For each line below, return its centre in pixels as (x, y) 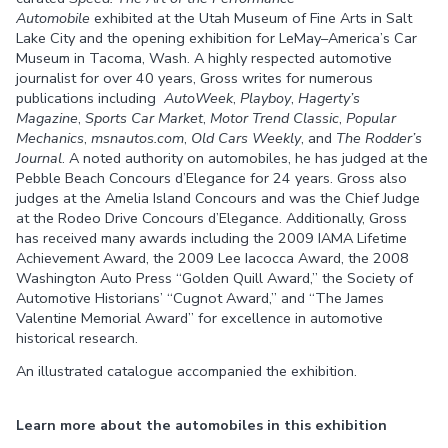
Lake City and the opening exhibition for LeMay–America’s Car (216, 38)
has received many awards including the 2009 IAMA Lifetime (211, 238)
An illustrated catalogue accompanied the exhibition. (186, 370)
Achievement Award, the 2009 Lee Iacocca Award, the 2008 (212, 258)
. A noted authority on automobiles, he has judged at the (245, 158)
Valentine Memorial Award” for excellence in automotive (199, 318)
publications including (90, 98)
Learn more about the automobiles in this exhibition (201, 425)
